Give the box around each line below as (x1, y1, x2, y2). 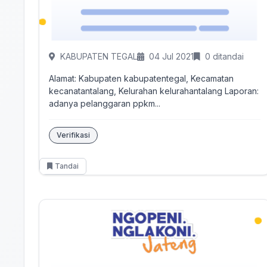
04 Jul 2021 (149, 51, 194, 61)
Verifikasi (57, 131, 90, 139)
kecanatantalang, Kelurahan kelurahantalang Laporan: (49, 86, 225, 96)
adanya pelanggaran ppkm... (49, 98, 160, 108)
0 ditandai (205, 51, 244, 61)
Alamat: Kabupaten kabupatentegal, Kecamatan (49, 73, 234, 83)
